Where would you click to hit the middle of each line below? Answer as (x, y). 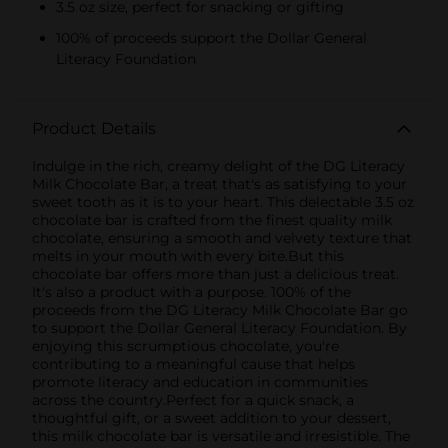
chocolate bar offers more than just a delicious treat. (215, 273)
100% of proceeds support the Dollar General (211, 37)
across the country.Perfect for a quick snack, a (193, 399)
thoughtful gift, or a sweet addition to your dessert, (211, 417)
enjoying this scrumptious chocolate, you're (185, 345)
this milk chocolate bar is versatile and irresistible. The (221, 435)
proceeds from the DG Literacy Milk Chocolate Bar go (220, 309)
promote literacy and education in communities (200, 381)
